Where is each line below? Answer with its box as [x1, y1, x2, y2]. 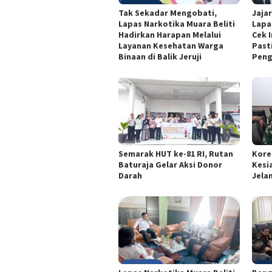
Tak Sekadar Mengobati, [118, 7, 217, 19]
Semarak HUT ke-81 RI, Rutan [118, 148, 233, 160]
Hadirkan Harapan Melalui [118, 29, 221, 41]
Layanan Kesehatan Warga [118, 40, 223, 52]
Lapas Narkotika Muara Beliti [118, 18, 235, 30]
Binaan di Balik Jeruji [118, 51, 202, 63]
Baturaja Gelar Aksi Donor [118, 159, 222, 171]
